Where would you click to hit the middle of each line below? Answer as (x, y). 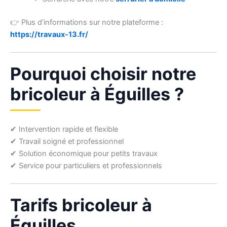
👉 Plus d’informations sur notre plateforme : (87, 22)
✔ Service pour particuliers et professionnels (86, 166)
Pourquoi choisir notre (103, 74)
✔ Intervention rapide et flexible (64, 129)
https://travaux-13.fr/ (49, 34)
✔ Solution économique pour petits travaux (84, 154)
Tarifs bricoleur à (81, 205)
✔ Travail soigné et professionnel (67, 142)
